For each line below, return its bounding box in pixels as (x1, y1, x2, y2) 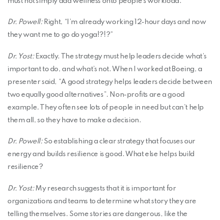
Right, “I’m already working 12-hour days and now (42, 19, 206, 26)
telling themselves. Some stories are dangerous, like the (7, 210, 188, 218)
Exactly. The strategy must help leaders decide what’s (34, 53, 207, 60)
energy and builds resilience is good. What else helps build (7, 151, 194, 158)
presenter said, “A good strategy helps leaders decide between (7, 78, 212, 85)
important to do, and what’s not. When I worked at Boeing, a (7, 65, 202, 73)
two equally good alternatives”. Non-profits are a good (7, 91, 185, 98)
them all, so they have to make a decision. (7, 116, 141, 124)
